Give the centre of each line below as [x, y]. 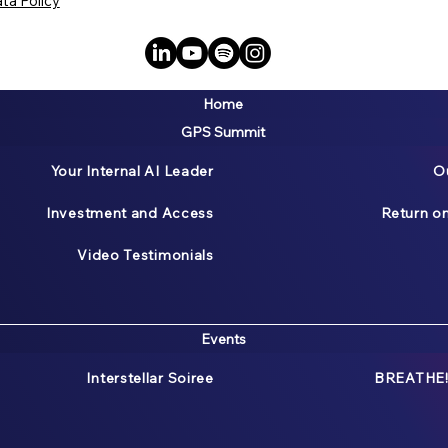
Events [223, 339]
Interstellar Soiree [150, 378]
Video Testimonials [145, 255]
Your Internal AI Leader [132, 171]
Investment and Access [130, 213]
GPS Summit [223, 132]
